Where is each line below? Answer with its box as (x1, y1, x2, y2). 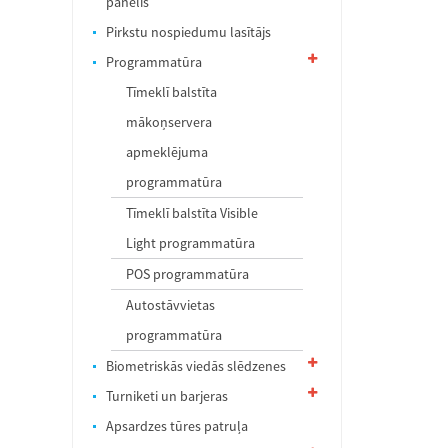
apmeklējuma (126, 143, 208, 161)
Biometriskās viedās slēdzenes (106, 357, 286, 375)
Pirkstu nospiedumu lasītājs (106, 23, 271, 41)
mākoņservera (126, 113, 212, 131)
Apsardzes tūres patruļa (106, 417, 248, 435)
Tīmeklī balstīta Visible (126, 204, 258, 222)
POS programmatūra (126, 265, 249, 283)
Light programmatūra (126, 234, 255, 252)
